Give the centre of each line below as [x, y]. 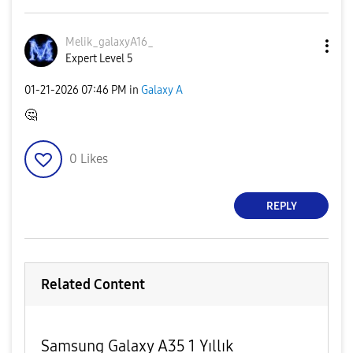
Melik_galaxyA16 [106, 42]
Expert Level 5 [99, 59]
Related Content [93, 284]
